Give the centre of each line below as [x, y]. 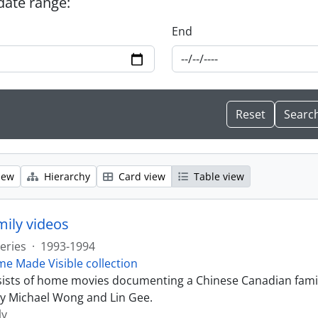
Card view [141, 176]
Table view [218, 176]
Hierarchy [66, 176]
